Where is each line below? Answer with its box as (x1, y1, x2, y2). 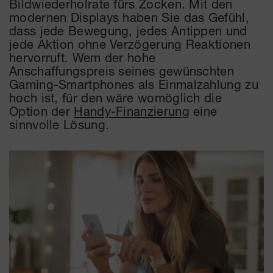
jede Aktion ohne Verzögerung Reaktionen (9, 36, 250, 51)
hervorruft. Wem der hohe (9, 49, 156, 65)
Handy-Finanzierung (74, 103, 190, 118)
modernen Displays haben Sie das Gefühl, (9, 9, 249, 24)
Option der (9, 103, 74, 118)
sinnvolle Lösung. (9, 116, 110, 132)
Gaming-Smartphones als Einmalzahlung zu (9, 76, 258, 91)
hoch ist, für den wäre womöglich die (9, 90, 222, 105)
